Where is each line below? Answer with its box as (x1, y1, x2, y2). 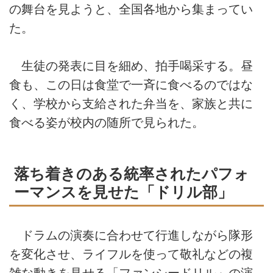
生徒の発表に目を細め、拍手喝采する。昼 (9, 59, 253, 73)
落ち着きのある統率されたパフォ (14, 166, 249, 183)
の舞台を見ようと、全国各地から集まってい (9, 2, 253, 16)
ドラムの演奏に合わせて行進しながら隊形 (9, 228, 253, 242)
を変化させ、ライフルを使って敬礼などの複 (9, 247, 253, 261)
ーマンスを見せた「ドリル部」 (14, 184, 233, 201)
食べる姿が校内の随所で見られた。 (9, 116, 204, 130)
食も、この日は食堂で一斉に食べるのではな (9, 78, 253, 92)
